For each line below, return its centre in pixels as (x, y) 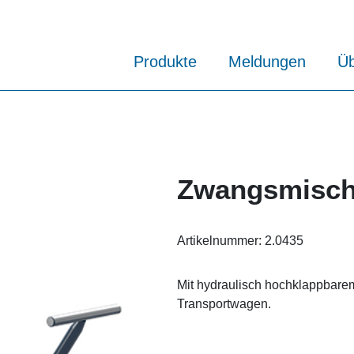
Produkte (165, 62)
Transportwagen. (224, 303)
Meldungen (267, 62)
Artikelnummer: (221, 240)
